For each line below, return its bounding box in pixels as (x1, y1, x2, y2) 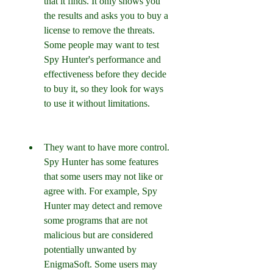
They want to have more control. (44, 142, 169, 152)
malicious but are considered (44, 230, 153, 240)
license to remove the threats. (44, 25, 155, 35)
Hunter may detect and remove (44, 200, 162, 211)
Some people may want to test (44, 40, 159, 50)
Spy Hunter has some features (44, 157, 158, 167)
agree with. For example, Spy (44, 186, 157, 196)
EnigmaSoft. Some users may (44, 259, 157, 269)
